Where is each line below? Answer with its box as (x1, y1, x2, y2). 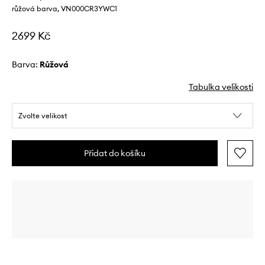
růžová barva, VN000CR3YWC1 (12, 4, 117, 14)
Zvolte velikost (18, 111, 67, 121)
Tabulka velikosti (189, 82, 253, 93)
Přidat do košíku (84, 148, 146, 159)
